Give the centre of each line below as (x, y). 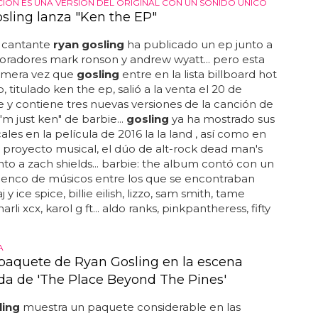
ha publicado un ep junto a (198, 44)
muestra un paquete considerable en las (130, 307)
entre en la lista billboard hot (198, 74)
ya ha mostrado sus (221, 119)
